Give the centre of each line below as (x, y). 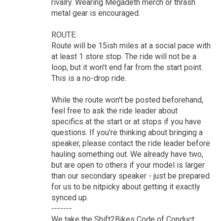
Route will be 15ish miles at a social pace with (131, 45)
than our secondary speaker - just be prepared (130, 176)
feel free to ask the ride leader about (114, 110)
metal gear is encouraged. (95, 13)
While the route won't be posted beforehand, (127, 100)
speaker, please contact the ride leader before (130, 143)
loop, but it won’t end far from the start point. (127, 67)
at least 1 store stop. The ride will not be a (124, 56)
